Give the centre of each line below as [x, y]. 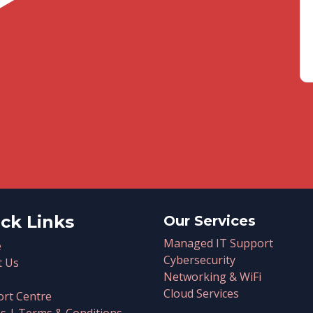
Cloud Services [201, 293]
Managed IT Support [218, 243]
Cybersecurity [199, 260]
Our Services [210, 221]
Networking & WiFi [212, 277]
